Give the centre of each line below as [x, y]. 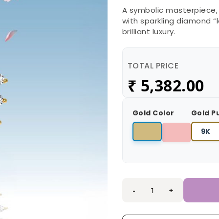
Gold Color [153, 113]
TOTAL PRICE [153, 66]
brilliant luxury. [149, 32]
